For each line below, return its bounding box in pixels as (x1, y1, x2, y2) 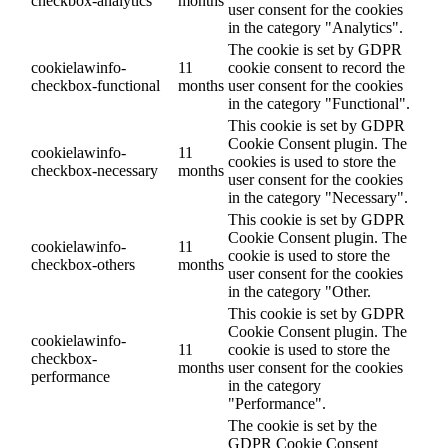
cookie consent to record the (228, 59, 405, 77)
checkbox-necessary (31, 162, 158, 180)
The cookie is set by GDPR (228, 41, 402, 59)
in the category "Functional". (228, 95, 410, 113)
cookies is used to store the (228, 153, 396, 171)
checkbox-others (31, 256, 135, 274)
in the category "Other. (228, 283, 371, 301)
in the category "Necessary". (228, 189, 408, 207)
